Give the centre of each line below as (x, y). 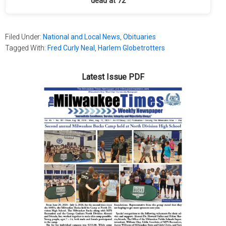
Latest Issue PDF (113, 77)
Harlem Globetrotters (131, 48)
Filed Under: (24, 37)
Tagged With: (26, 48)
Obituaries (139, 37)
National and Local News (81, 37)
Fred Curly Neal (71, 48)
